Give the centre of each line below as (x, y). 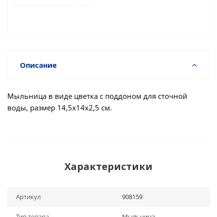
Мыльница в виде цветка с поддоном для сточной (97, 96)
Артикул (28, 197)
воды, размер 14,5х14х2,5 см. (60, 108)
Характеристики (108, 166)
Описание (38, 65)
